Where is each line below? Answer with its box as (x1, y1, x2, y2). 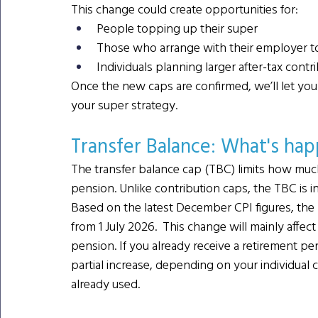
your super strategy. (71, 96, 177, 114)
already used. (71, 275, 140, 293)
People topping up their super (97, 19, 258, 38)
